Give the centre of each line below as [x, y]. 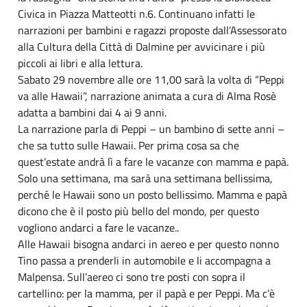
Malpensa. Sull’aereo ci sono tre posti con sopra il [132, 277]
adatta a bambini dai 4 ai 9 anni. [92, 112]
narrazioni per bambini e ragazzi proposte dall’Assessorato [152, 30]
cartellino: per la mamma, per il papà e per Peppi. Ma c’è [146, 293]
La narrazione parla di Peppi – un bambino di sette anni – [151, 128]
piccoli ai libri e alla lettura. [80, 63]
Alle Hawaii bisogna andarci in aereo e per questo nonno [148, 244]
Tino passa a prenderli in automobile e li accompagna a [144, 260]
